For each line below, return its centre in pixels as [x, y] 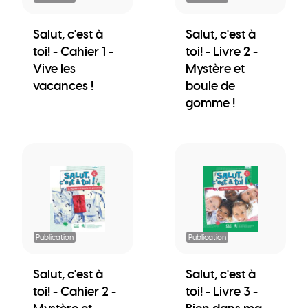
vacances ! [63, 85]
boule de [210, 85]
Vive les [54, 68]
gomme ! [210, 102]
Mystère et [215, 68]
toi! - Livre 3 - [222, 291]
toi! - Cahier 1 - [73, 51]
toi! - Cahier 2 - [75, 291]
